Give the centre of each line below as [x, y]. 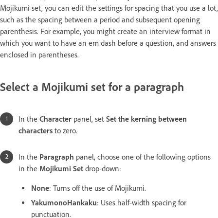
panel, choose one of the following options [143, 157]
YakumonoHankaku [64, 202]
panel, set [90, 119]
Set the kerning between [146, 119]
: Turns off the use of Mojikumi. [98, 188]
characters [36, 130]
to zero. [65, 130]
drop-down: [103, 168]
